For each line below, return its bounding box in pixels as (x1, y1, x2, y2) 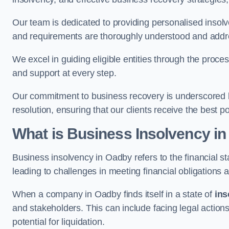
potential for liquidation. (12, 217, 105, 227)
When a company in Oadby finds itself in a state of (12, 189, 215, 199)
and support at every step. (12, 68, 117, 78)
